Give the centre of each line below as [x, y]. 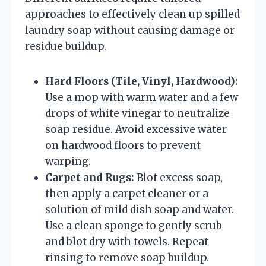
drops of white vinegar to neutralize [137, 113]
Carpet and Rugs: [90, 177]
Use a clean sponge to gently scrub [134, 225]
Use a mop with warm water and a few [142, 97]
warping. [68, 161]
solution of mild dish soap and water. [140, 209]
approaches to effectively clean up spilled [132, 14]
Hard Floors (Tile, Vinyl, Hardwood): [142, 81]
